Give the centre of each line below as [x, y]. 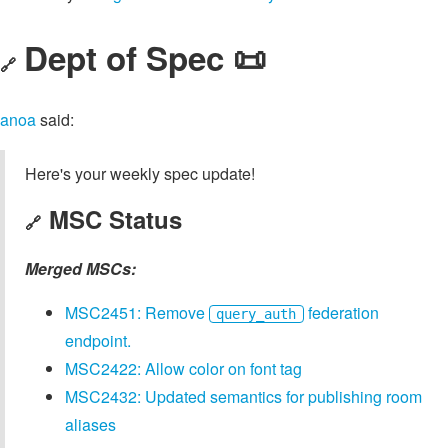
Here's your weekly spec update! [140, 174]
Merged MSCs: [80, 269]
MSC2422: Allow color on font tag [183, 369]
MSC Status [115, 219]
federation [341, 313]
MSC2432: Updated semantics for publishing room [243, 397]
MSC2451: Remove [137, 313]
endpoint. [98, 341]
